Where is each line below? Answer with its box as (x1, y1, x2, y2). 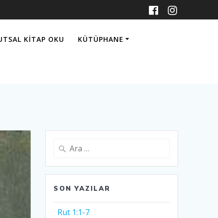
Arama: (53, 139, 76, 149)
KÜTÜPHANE (77, 34, 124, 44)
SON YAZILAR (54, 184, 111, 193)
